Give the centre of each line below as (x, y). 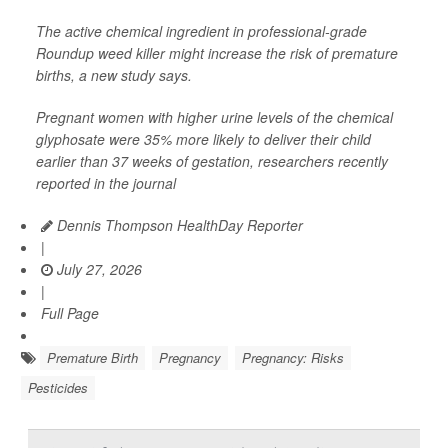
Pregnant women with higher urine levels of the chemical (214, 117)
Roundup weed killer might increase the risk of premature (217, 53)
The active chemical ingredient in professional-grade (201, 31)
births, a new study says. (114, 75)
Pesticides (58, 387)
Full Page (70, 313)
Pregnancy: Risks (293, 357)
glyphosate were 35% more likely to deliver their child (203, 139)
